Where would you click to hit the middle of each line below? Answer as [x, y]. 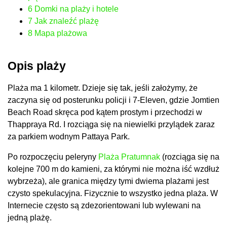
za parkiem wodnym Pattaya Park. [69, 136]
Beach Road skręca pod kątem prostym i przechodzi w [105, 112]
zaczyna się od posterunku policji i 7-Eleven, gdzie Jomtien [113, 100]
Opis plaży [37, 66]
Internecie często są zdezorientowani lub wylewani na [104, 205]
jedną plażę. [30, 217]
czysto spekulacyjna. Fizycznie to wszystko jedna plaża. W [113, 193]
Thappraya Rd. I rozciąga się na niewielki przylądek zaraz [111, 124]
